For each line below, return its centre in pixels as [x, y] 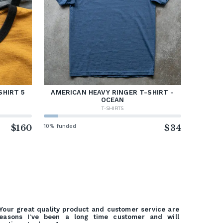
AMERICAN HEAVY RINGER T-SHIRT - [112, 92]
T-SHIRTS [112, 108]
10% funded [60, 126]
